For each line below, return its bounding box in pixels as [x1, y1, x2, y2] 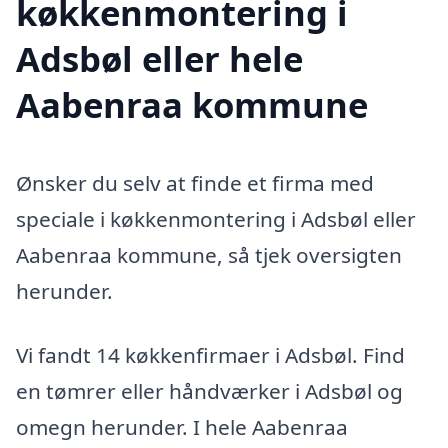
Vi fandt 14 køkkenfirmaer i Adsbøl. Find [16, 340, 405, 369]
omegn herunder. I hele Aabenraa [16, 412, 348, 441]
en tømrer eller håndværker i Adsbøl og [16, 376, 403, 405]
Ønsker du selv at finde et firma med [16, 169, 374, 198]
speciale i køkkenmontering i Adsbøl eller [16, 205, 416, 234]
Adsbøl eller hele [16, 35, 303, 83]
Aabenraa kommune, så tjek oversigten [16, 241, 402, 270]
